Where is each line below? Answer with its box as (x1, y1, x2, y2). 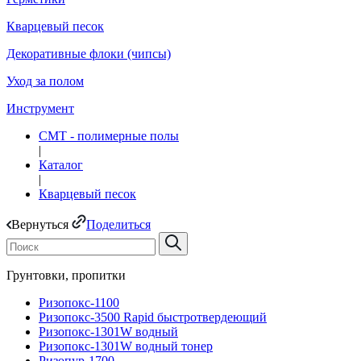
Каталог (39, 158, 83, 172)
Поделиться (86, 218, 151, 231)
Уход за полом (6, 74, 84, 88)
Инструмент (6, 102, 74, 115)
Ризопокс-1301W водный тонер (39, 339, 213, 353)
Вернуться (11, 218, 68, 231)
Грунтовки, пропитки (6, 268, 126, 282)
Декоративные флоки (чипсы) (6, 47, 171, 60)
